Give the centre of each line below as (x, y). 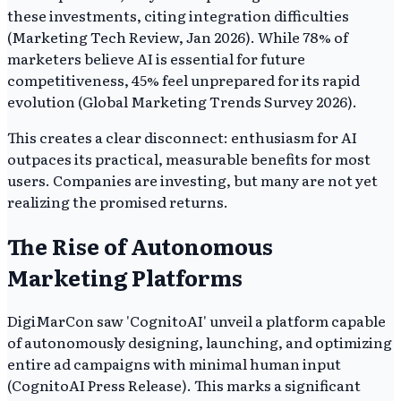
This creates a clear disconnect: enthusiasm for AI (182, 137)
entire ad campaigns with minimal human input (174, 364)
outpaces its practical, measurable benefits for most (189, 158)
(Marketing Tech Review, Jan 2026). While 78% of (178, 36)
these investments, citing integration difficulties (178, 15)
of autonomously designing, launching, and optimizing (200, 342)
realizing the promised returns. (118, 201)
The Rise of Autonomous (140, 245)
